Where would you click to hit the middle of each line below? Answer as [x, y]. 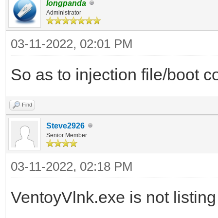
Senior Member [67, 135]
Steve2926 [65, 126]
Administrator [64, 12]
